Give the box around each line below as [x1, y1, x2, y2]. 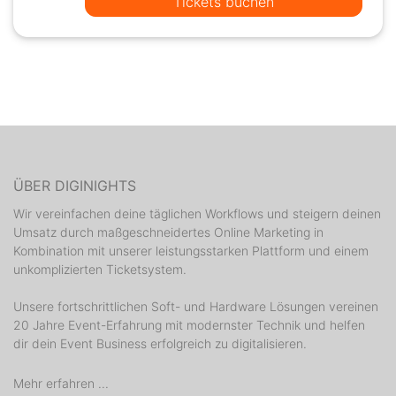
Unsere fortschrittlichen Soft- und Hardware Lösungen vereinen [13, 298, 378, 314]
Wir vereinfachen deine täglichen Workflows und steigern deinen [13, 205, 381, 221]
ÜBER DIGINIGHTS [13, 176, 136, 194]
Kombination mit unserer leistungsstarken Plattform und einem [13, 242, 369, 258]
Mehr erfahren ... [13, 375, 109, 391]
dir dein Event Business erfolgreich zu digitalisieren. [13, 335, 307, 351]
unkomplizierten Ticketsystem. [13, 261, 187, 277]
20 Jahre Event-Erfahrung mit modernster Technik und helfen [13, 316, 365, 332]
